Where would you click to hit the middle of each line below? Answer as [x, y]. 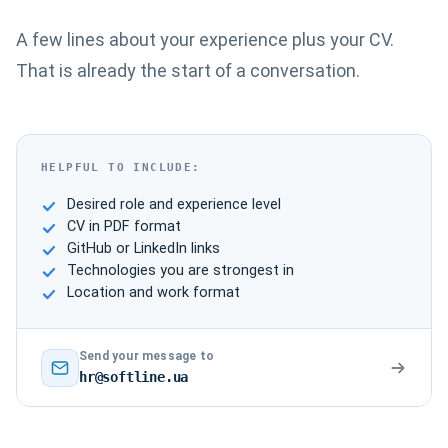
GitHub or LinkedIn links [143, 248]
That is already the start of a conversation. [188, 70]
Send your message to [146, 356]
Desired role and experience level [174, 204]
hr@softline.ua [134, 377]
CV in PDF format [124, 226]
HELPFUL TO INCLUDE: [121, 167]
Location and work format [153, 292]
